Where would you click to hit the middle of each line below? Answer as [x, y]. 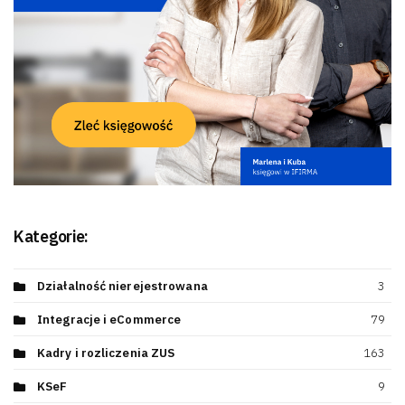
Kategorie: [51, 237]
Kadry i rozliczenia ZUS [106, 353]
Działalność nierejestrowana [122, 286]
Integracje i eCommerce [109, 319]
